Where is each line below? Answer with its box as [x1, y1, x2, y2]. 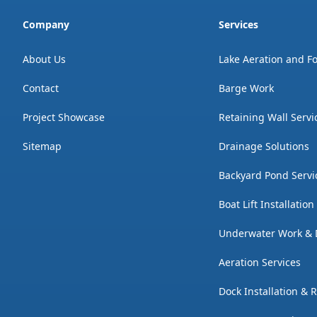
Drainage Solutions [219, 139, 310, 154]
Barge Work [219, 81, 275, 96]
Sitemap [23, 139, 62, 154]
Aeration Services [219, 255, 301, 270]
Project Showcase [23, 110, 105, 125]
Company [23, 18, 69, 32]
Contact [23, 81, 59, 96]
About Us [23, 52, 66, 67]
